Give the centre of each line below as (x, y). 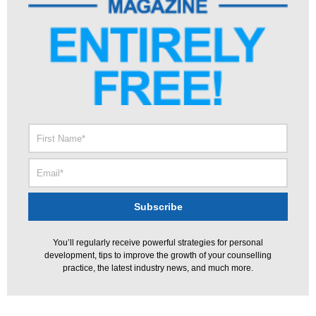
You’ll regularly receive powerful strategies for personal (158, 242)
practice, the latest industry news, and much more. (158, 268)
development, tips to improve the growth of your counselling (158, 255)
